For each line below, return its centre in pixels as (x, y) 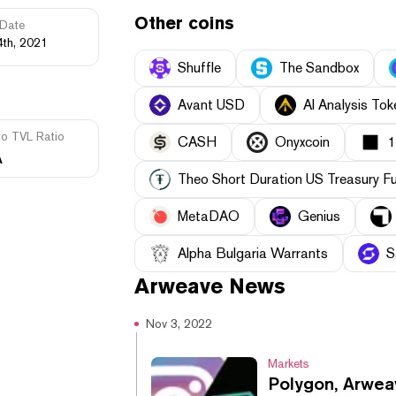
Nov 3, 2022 (179, 324)
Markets (289, 364)
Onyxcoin (302, 142)
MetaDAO (209, 217)
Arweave (179, 287)
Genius (319, 217)
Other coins (184, 23)
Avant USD (211, 105)
